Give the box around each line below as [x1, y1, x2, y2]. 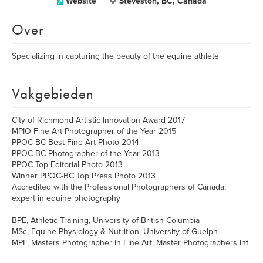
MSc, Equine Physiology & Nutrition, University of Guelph [12, 227, 218, 237]
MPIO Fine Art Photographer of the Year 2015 [12, 126, 176, 136]
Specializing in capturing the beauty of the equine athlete [12, 51, 219, 61]
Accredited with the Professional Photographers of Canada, [12, 182, 226, 192]
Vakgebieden [12, 84, 94, 103]
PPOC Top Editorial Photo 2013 [12, 160, 123, 170]
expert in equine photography [12, 193, 120, 203]
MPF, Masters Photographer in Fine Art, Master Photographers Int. [12, 238, 250, 248]
